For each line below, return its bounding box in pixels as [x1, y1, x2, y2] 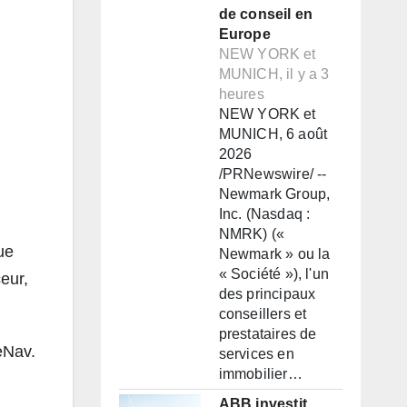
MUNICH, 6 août [218, 126, 328, 143]
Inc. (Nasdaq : [218, 206, 311, 223]
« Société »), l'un [218, 266, 330, 283]
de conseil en [218, 6, 313, 23]
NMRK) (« [218, 226, 285, 243]
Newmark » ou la [218, 246, 331, 263]
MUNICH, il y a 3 [218, 66, 330, 83]
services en [218, 346, 294, 362]
